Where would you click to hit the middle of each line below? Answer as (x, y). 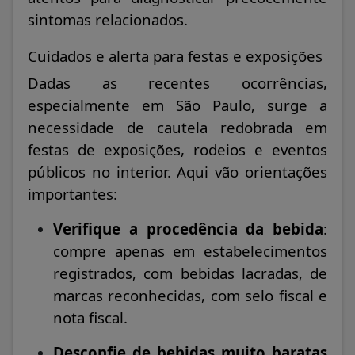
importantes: (73, 194)
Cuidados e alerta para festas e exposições (175, 56)
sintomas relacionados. (108, 20)
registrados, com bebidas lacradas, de (190, 273)
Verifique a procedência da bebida (188, 229)
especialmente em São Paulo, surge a (177, 105)
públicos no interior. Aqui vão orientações (177, 172)
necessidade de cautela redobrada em (177, 128)
